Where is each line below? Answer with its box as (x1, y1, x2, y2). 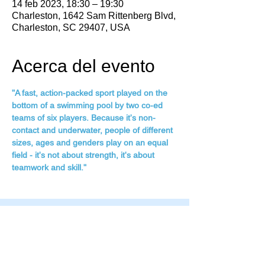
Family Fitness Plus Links (6, 246, 101, 256)
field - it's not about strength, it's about (12, 150, 157, 160)
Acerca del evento (12, 56, 155, 76)
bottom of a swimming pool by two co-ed (12, 101, 165, 110)
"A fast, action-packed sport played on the (12, 88, 170, 98)
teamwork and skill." (12, 163, 86, 172)
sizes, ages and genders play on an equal (12, 138, 170, 147)
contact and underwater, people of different (12, 125, 175, 135)
